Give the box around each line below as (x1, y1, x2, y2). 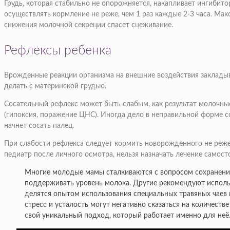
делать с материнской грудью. (4, 83, 106, 90)
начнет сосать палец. (4, 122, 74, 130)
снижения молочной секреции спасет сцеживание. (4, 22, 173, 29)
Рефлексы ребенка (4, 44, 111, 57)
